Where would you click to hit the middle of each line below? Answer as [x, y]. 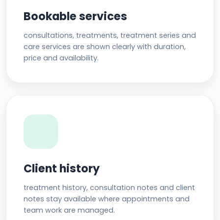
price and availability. [61, 58]
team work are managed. [69, 210]
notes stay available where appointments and [107, 199]
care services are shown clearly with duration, [105, 46]
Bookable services [76, 16]
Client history [62, 168]
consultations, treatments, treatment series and [110, 35]
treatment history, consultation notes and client [110, 188]
